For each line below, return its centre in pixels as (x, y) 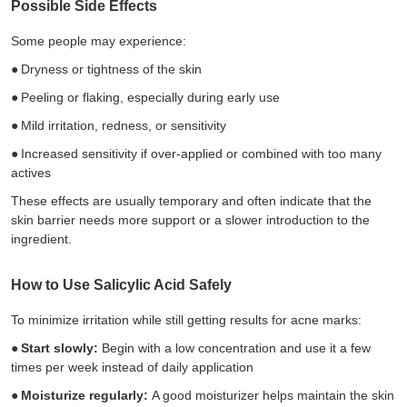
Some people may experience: (99, 40)
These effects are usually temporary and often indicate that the (191, 200)
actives (31, 172)
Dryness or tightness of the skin (111, 69)
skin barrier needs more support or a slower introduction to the (190, 219)
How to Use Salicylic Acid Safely (121, 284)
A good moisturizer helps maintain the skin (271, 395)
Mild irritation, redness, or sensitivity (124, 125)
